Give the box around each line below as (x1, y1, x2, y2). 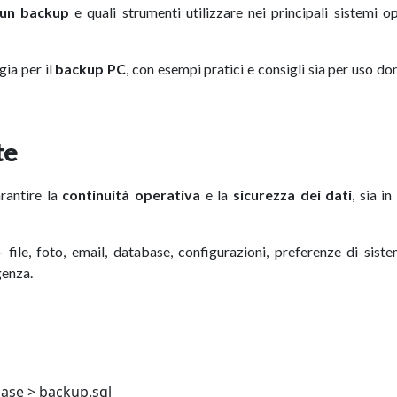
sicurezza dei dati (232, 186, 353, 203)
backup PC (55, 60, 127, 77)
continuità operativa (62, 186, 200, 203)
